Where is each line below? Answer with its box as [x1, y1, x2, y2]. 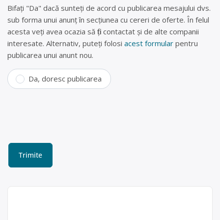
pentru [173, 38, 198, 49]
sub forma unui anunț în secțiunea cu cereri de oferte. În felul [7, 15, 209, 25]
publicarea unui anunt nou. [7, 50, 93, 60]
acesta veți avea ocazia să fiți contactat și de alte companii [7, 27, 199, 37]
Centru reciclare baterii [15, 193, 117, 206]
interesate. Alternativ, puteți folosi [7, 38, 124, 49]
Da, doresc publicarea [28, 74, 102, 84]
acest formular [124, 38, 173, 49]
